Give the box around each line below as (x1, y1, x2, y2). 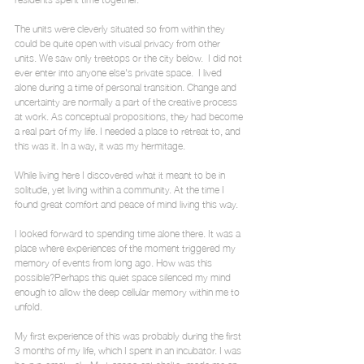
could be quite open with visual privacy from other (15, 33, 223, 52)
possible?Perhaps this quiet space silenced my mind (15, 267, 233, 286)
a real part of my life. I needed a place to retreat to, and (15, 121, 243, 140)
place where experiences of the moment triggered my (15, 238, 238, 257)
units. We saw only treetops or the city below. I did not (15, 48, 245, 67)
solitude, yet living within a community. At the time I (15, 180, 227, 198)
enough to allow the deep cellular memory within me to (15, 282, 242, 301)
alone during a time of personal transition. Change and (15, 77, 239, 96)
